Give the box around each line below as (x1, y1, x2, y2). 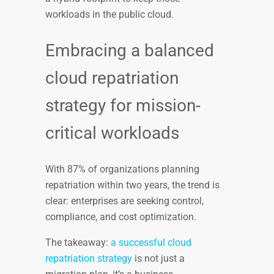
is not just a (132, 252, 185, 264)
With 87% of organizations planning (45, 163, 199, 175)
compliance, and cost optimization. (45, 210, 199, 223)
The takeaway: (45, 236, 111, 248)
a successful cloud (111, 236, 191, 248)
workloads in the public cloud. (45, 9, 176, 21)
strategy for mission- (45, 95, 201, 116)
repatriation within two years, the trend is (45, 179, 220, 191)
